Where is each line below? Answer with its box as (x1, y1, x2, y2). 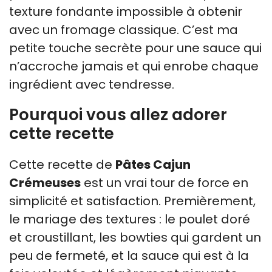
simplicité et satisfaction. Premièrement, (9, 192, 256, 209)
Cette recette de (9, 155, 115, 173)
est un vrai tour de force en (81, 174, 248, 191)
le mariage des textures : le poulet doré (9, 210, 250, 228)
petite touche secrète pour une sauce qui (9, 39, 262, 56)
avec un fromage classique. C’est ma (9, 21, 238, 38)
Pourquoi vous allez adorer (9, 103, 227, 126)
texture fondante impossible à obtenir (9, 2, 242, 20)
